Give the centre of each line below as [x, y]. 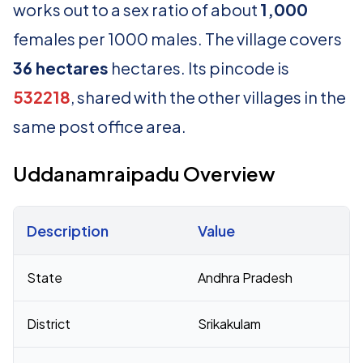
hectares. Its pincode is [199, 68]
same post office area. [100, 126]
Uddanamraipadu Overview [144, 173]
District [49, 324]
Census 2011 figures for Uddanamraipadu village [154, 263]
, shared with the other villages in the [208, 97]
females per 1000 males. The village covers [177, 38]
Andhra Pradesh [245, 278]
